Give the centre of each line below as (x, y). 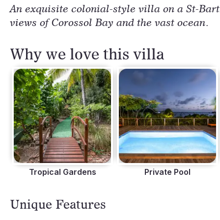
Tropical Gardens (62, 172)
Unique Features (58, 204)
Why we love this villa (87, 54)
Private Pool (167, 172)
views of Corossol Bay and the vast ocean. (110, 22)
